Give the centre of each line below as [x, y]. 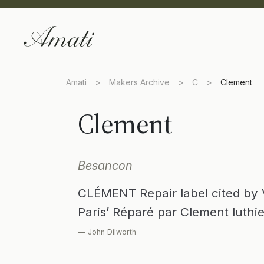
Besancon [105, 166]
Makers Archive [139, 82]
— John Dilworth [107, 232]
